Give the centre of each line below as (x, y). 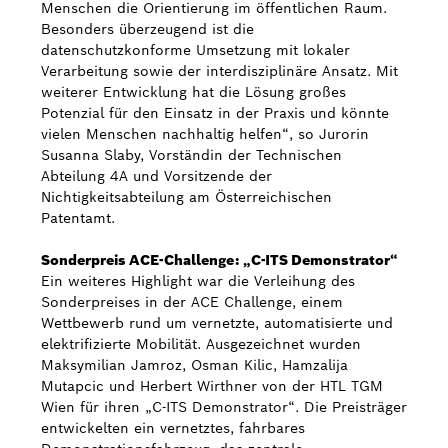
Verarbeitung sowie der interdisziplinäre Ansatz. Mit (219, 71)
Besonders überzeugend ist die (147, 29)
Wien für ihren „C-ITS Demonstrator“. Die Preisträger (224, 407)
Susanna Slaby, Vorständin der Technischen (191, 155)
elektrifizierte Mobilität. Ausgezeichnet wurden (201, 344)
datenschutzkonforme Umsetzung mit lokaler (195, 50)
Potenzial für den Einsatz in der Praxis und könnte (215, 113)
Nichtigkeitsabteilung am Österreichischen (186, 197)
